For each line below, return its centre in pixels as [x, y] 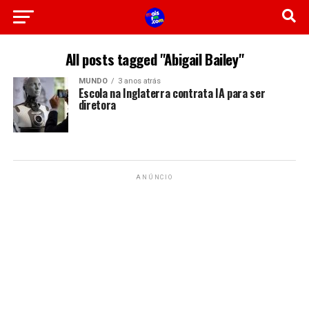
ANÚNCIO [154, 177]
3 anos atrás [139, 81]
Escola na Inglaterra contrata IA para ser [172, 93]
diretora [97, 105]
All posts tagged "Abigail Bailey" [154, 59]
